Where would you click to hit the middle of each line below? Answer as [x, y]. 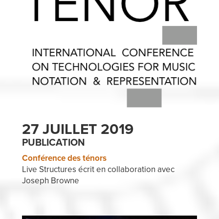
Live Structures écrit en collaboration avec [98, 169]
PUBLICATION [53, 142]
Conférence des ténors [64, 158]
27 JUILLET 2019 [77, 129]
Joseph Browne [50, 180]
